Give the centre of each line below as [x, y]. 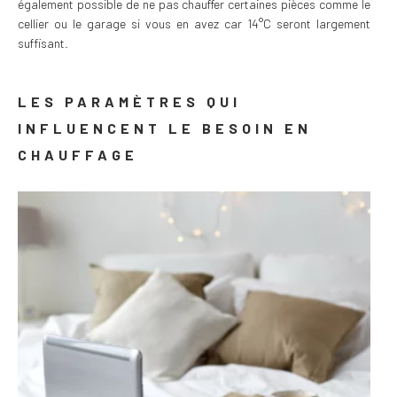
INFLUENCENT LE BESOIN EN [165, 128]
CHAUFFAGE [82, 154]
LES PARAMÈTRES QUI [129, 101]
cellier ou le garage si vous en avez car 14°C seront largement [194, 23]
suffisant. [44, 43]
